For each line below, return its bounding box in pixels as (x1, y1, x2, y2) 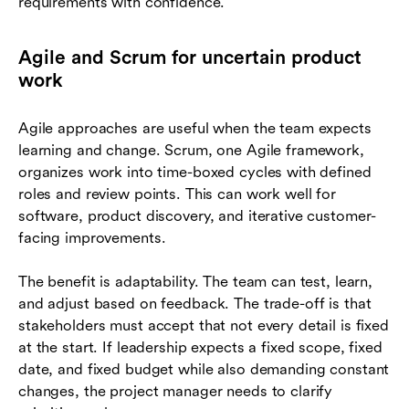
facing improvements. (18, 228, 166, 246)
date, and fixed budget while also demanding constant (18, 360, 390, 378)
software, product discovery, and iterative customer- (18, 206, 377, 225)
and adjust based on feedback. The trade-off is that (18, 294, 372, 312)
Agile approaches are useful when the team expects (18, 119, 372, 137)
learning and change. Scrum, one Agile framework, (18, 141, 364, 159)
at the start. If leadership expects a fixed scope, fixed (18, 338, 383, 356)
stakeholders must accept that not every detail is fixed (18, 316, 389, 334)
